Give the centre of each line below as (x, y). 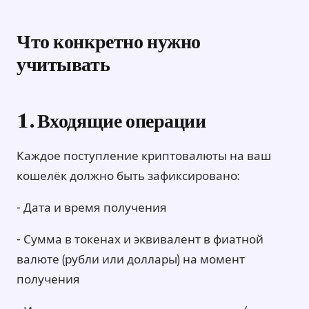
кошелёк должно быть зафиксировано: (128, 176)
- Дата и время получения (92, 207)
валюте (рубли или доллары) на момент (131, 259)
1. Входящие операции (111, 122)
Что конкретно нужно (109, 43)
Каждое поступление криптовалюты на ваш (144, 156)
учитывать (63, 66)
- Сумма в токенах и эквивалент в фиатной (140, 239)
